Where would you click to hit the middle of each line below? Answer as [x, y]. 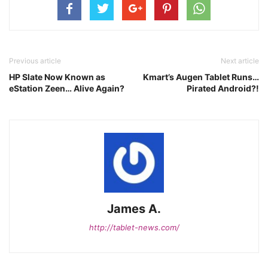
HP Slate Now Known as [57, 77]
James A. [134, 209]
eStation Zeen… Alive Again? [67, 88]
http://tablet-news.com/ [134, 227]
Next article [240, 61]
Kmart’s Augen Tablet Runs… [201, 77]
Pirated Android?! [223, 88]
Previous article [35, 61]
